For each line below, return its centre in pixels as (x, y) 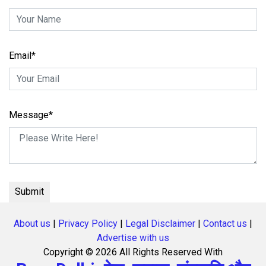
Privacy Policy (88, 223)
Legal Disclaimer (160, 223)
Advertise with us (133, 237)
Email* (22, 55)
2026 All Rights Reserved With (159, 252)
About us (32, 223)
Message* (31, 115)
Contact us (225, 223)
